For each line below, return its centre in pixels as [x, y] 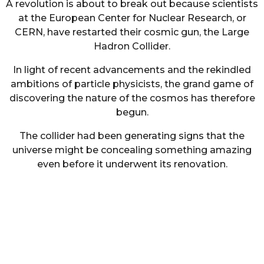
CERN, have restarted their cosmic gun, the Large [132, 32]
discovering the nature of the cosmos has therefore [132, 98]
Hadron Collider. [132, 46]
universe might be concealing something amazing [132, 150]
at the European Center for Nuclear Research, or [132, 18]
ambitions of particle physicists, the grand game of [132, 84]
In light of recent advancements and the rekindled [132, 70]
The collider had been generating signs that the [132, 136]
